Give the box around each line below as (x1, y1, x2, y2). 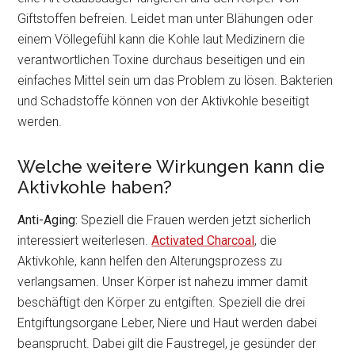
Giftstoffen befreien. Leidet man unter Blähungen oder (17, 11, 314, 26)
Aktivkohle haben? (17, 177, 173, 197)
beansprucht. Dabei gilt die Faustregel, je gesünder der (17, 336, 317, 351)
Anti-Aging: (17, 212, 78, 227)
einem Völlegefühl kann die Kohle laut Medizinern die (17, 32, 306, 47)
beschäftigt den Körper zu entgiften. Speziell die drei (17, 295, 306, 310)
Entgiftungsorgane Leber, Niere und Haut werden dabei (17, 315, 318, 330)
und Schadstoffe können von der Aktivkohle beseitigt (17, 94, 310, 109)
